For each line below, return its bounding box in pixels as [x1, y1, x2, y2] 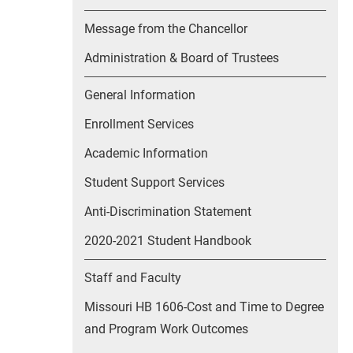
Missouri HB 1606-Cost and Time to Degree [84, 299, 324, 314]
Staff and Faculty [84, 270, 181, 285]
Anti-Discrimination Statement [84, 204, 251, 219]
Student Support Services [84, 175, 225, 190]
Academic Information [84, 146, 208, 161]
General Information [84, 87, 195, 102]
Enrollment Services [84, 117, 194, 132]
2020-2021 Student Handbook [84, 233, 251, 248]
